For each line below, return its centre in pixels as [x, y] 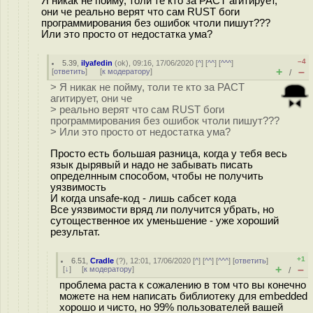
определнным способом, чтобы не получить [157, 176]
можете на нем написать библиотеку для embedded [183, 296]
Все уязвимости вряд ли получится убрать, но [162, 209]
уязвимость [78, 187]
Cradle [102, 261]
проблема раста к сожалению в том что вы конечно [183, 285]
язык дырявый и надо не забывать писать [152, 165]
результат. [75, 232]
